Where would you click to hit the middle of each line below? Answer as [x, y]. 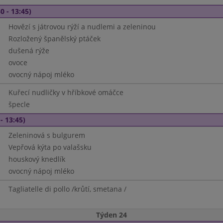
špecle [19, 104]
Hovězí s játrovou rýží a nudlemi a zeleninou [82, 27]
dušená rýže [29, 51]
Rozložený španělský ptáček [54, 39]
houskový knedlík [37, 159]
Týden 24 [111, 215]
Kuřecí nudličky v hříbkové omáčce [66, 92]
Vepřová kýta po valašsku [50, 147]
